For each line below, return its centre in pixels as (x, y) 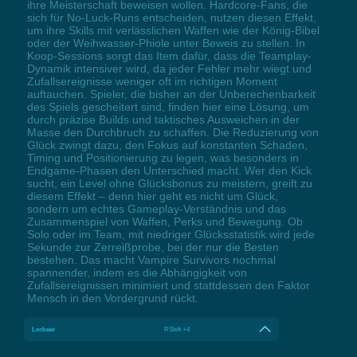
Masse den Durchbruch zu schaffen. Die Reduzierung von (173, 132)
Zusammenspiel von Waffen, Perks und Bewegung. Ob (165, 221)
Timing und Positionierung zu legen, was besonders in (163, 157)
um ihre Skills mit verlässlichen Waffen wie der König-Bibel (173, 30)
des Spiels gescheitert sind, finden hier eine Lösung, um (168, 106)
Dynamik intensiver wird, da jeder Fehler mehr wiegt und (169, 68)
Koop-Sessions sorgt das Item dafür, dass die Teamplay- (169, 55)
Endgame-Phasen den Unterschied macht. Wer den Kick (169, 170)
